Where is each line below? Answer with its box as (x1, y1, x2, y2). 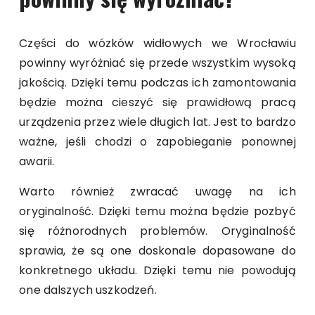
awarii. (19, 153, 55, 169)
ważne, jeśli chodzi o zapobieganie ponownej (19, 133, 296, 150)
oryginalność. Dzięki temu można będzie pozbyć (19, 202, 296, 219)
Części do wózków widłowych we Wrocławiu (19, 34, 296, 51)
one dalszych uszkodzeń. (19, 281, 157, 298)
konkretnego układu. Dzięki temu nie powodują (19, 262, 296, 278)
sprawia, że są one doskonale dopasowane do (19, 242, 296, 259)
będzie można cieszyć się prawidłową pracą (19, 94, 296, 110)
